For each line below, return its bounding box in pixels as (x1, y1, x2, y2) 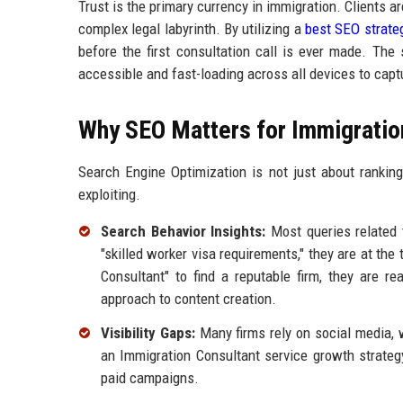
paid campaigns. (101, 369, 199, 388)
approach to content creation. (101, 290, 276, 309)
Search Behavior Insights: (101, 222, 266, 241)
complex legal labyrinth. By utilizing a (78, 20, 305, 39)
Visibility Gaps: (101, 324, 195, 343)
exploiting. (78, 185, 140, 204)
